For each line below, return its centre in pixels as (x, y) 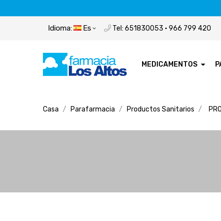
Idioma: (60, 28)
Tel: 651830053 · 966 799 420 (161, 28)
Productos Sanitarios (161, 109)
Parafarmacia (93, 109)
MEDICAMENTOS (169, 64)
